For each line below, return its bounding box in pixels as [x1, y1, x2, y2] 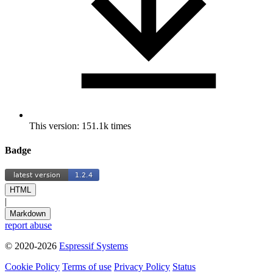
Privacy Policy [114, 261, 170, 272]
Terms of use [62, 261, 112, 272]
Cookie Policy [5, 261, 60, 272]
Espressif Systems [59, 240, 128, 251]
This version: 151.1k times [29, 121, 131, 132]
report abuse [5, 219, 52, 230]
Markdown [10, 208, 46, 218]
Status [172, 261, 196, 272]
